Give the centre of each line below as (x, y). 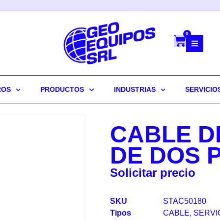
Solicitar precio (153, 173)
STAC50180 (185, 201)
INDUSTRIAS (135, 90)
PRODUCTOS (62, 90)
